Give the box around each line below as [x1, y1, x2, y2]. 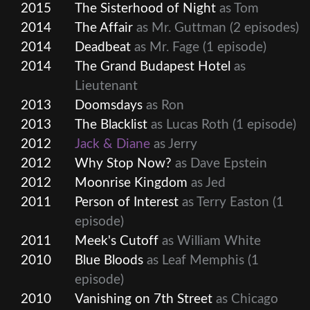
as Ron [143, 98, 184, 112]
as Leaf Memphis [143, 253, 244, 267]
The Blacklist [75, 118, 147, 131]
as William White [158, 234, 261, 248]
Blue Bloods [75, 253, 143, 267]
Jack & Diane [75, 137, 150, 151]
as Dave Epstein [172, 156, 267, 170]
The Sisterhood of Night [75, 1, 216, 15]
